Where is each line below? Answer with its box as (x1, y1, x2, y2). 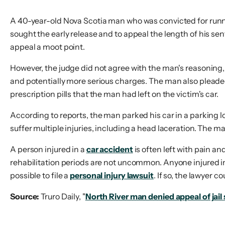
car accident (86, 144, 133, 154)
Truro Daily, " (41, 191, 85, 201)
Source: (10, 191, 41, 201)
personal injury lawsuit (70, 170, 154, 180)
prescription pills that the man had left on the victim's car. (10, 89, 218, 99)
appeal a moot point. (10, 42, 85, 52)
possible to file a (10, 170, 70, 180)
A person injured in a (10, 144, 86, 154)
